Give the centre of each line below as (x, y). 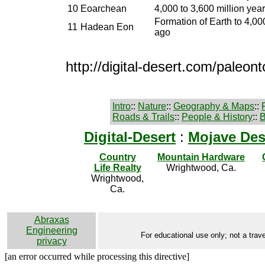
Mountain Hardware (201, 157)
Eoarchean (104, 8)
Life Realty (117, 168)
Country (117, 157)
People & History (217, 117)
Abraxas (51, 220)
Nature (152, 106)
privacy (51, 241)
